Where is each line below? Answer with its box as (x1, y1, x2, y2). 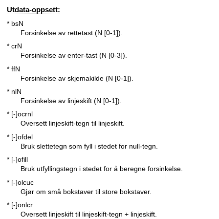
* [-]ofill (7, 155, 28, 164)
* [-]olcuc (7, 178, 34, 186)
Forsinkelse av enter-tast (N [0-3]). (21, 51, 127, 60)
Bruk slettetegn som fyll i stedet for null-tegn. (21, 142, 158, 150)
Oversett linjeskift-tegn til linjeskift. (21, 119, 125, 128)
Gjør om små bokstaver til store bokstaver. (21, 187, 152, 196)
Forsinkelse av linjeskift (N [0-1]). (21, 97, 122, 105)
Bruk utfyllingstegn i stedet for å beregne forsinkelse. (21, 165, 183, 173)
